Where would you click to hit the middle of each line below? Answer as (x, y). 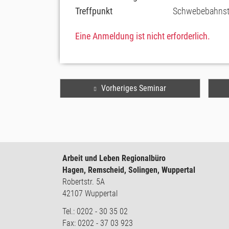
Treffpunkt (94, 11)
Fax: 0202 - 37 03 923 (98, 223)
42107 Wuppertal (90, 193)
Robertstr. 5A (84, 182)
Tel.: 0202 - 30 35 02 (95, 211)
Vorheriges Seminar (133, 88)
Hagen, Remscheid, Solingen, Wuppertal (129, 170)
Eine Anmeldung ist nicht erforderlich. (143, 36)
